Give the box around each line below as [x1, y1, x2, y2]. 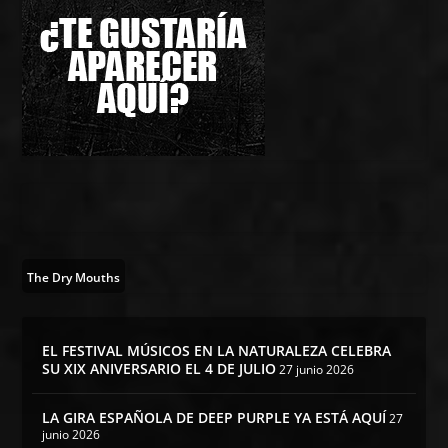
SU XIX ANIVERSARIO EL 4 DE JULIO [42, 358, 277, 378]
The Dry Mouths [27, 268, 121, 286]
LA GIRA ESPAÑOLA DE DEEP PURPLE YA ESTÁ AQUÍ [42, 407, 387, 427]
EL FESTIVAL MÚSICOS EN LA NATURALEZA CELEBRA [42, 340, 392, 360]
